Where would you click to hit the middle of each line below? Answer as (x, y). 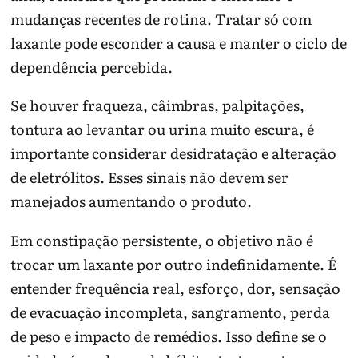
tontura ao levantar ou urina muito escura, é (163, 129)
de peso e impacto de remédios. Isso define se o (169, 336)
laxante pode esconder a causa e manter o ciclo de (179, 42)
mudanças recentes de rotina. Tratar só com (161, 18)
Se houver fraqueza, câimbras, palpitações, (158, 105)
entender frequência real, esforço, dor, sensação (176, 288)
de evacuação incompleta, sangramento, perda (171, 312)
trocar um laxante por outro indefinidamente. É (174, 265)
